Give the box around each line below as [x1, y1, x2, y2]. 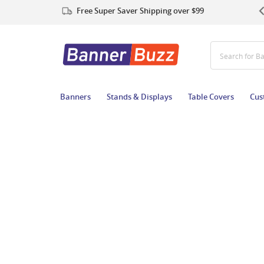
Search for [220, 51, 254, 61]
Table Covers [188, 91, 234, 102]
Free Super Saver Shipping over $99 [77, 5, 204, 16]
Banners [60, 91, 91, 102]
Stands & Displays [107, 91, 172, 102]
